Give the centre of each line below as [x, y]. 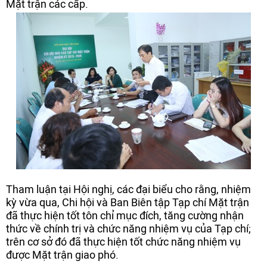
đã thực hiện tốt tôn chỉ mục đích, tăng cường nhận [125, 215]
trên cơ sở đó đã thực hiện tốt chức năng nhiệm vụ [123, 242]
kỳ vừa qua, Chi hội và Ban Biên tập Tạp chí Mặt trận [128, 202]
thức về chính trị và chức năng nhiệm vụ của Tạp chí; [128, 229]
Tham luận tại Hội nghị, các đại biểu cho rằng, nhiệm [128, 189]
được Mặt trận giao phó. [62, 255]
